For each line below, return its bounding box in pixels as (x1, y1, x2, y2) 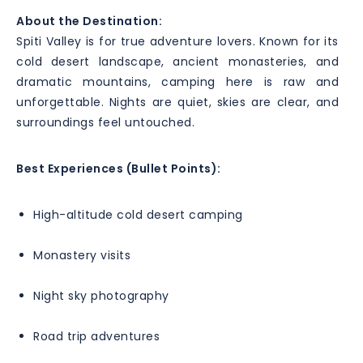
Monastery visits (33, 246, 130, 263)
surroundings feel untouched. (16, 113, 194, 130)
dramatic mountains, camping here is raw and (16, 73, 339, 90)
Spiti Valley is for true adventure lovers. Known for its (16, 32, 339, 49)
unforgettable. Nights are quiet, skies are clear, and (16, 93, 339, 110)
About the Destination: (16, 12, 162, 29)
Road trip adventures (33, 327, 160, 344)
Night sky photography (33, 287, 169, 304)
